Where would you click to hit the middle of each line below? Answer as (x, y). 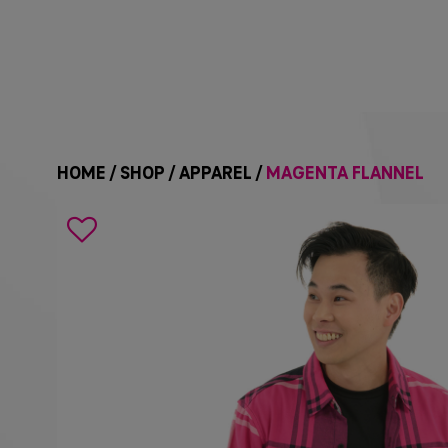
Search (137, 231)
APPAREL (215, 175)
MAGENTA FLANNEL (342, 175)
